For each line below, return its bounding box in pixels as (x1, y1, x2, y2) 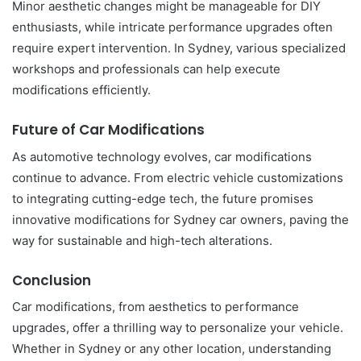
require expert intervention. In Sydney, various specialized (12, 40, 346, 56)
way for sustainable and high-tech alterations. (12, 232, 272, 248)
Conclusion (12, 270, 91, 290)
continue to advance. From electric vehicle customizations (12, 169, 343, 185)
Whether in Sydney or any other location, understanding (12, 341, 331, 356)
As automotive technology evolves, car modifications (12, 148, 312, 164)
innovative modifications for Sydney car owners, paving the (12, 211, 349, 227)
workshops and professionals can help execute (12, 61, 280, 77)
